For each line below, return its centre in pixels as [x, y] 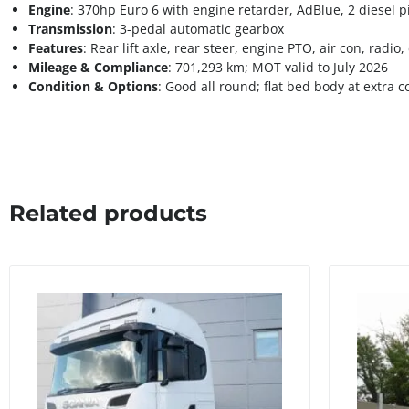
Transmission [70, 29]
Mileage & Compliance [98, 68]
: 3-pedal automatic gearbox [198, 29]
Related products [108, 214]
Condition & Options [93, 87]
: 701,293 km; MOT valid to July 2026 [278, 68]
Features [56, 48]
